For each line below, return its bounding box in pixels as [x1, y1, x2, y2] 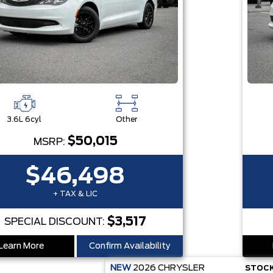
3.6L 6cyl [7, 116, 41, 123]
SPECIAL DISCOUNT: [4, 217, 108, 227]
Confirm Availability [88, 242, 171, 250]
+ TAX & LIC [53, 190, 98, 197]
